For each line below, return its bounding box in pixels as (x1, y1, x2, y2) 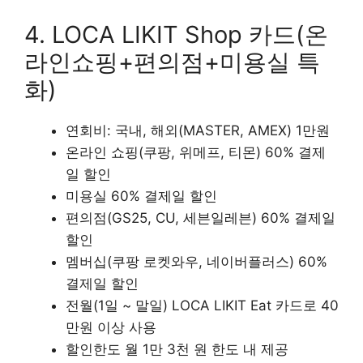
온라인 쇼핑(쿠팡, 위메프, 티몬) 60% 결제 (66, 143, 326, 160)
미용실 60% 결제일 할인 (66, 187, 217, 204)
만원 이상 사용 (66, 318, 156, 335)
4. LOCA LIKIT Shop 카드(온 (24, 19, 328, 49)
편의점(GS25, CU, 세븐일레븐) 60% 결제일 (66, 209, 335, 226)
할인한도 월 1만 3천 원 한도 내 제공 (66, 340, 288, 357)
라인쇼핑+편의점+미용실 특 (24, 47, 320, 76)
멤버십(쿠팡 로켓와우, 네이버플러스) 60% (66, 253, 327, 270)
